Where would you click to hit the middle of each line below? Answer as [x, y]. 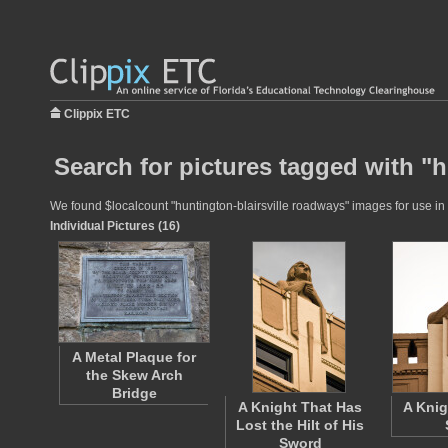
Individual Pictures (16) [115, 226]
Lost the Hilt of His [300, 425]
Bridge [134, 393]
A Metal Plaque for [134, 357]
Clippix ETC [97, 114]
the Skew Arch [134, 375]
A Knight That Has [300, 407]
